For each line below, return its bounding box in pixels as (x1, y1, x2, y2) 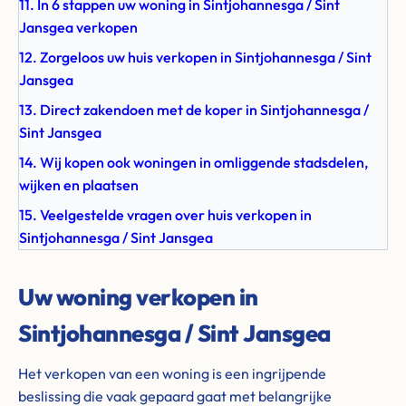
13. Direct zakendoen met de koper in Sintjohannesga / (19, 101, 369, 119)
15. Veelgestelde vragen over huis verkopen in (19, 206, 312, 224)
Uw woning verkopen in (18, 282, 258, 312)
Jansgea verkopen (19, 18, 138, 36)
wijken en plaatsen (19, 176, 139, 194)
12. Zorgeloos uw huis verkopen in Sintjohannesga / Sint (19, 48, 372, 66)
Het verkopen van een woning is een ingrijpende (18, 364, 326, 382)
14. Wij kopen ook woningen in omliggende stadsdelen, (19, 153, 368, 171)
